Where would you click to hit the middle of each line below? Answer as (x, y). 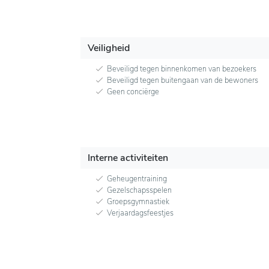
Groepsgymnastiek (138, 202)
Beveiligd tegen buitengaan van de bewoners (183, 81)
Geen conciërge (133, 92)
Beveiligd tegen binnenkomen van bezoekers (182, 69)
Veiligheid (109, 48)
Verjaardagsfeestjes (140, 213)
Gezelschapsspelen (139, 191)
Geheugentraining (137, 179)
